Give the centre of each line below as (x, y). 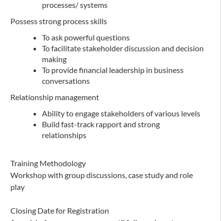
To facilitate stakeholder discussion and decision (123, 48)
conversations (66, 80)
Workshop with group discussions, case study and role (102, 175)
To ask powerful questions (86, 37)
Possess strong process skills (59, 21)
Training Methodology (48, 163)
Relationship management (55, 97)
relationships (64, 135)
